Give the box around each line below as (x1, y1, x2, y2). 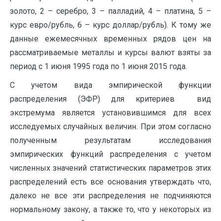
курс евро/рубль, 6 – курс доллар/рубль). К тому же (10, 20, 211, 30)
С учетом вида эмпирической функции (10, 80, 211, 90)
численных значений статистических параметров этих (10, 163, 211, 173)
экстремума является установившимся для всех (10, 108, 211, 117)
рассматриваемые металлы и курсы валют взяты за (10, 48, 211, 57)
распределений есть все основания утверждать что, (10, 177, 211, 186)
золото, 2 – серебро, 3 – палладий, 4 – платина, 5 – (10, 6, 211, 16)
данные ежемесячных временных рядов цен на (10, 34, 211, 43)
